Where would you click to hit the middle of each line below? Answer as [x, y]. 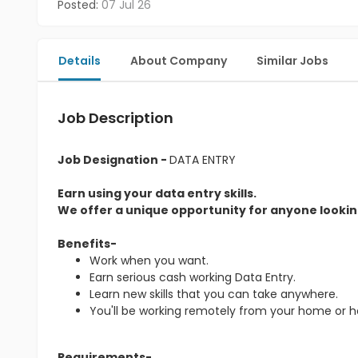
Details [80, 61]
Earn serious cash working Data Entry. [193, 277]
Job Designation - [113, 160]
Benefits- [87, 244]
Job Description [115, 118]
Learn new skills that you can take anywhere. [214, 294]
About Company [179, 61]
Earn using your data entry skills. [158, 193]
